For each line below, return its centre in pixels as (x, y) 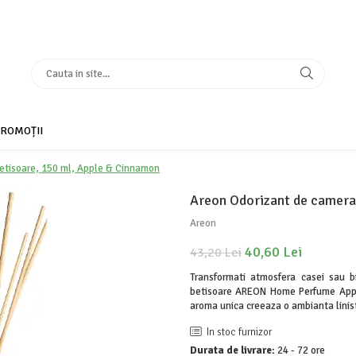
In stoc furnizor (238, 332)
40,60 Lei (273, 252)
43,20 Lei (216, 253)
